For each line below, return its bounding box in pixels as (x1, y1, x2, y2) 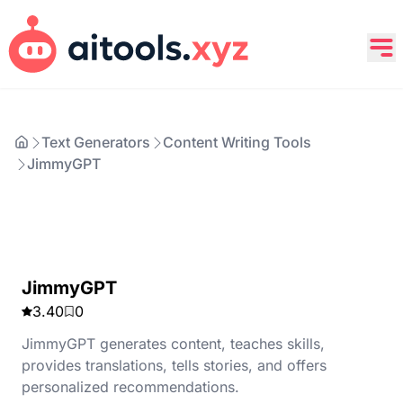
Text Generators (41, 133, 150, 151)
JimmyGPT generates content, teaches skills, (22, 335, 325, 353)
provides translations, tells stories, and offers (22, 356, 327, 374)
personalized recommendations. (22, 378, 239, 396)
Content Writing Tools (163, 133, 311, 151)
